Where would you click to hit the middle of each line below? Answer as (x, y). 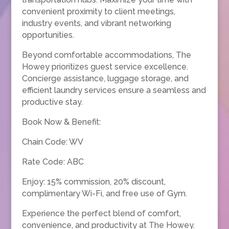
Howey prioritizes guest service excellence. (105, 67)
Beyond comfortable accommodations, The (106, 55)
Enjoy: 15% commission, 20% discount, (94, 182)
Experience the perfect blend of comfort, (101, 213)
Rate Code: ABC (53, 162)
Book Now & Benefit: (61, 122)
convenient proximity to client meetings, (98, 12)
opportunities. (48, 35)
